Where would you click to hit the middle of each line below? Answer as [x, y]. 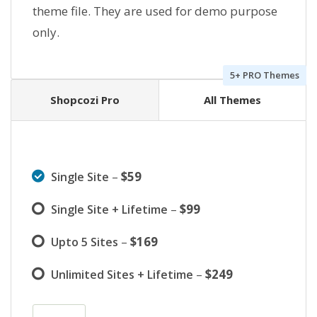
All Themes [232, 100]
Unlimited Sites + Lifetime [122, 275]
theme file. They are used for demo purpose [155, 11]
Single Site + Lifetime [109, 210]
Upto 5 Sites [85, 242]
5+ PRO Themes [265, 75]
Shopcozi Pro [85, 100]
